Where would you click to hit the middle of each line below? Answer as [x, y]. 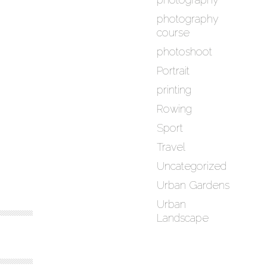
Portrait [173, 71]
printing [174, 90]
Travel [171, 147]
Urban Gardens [193, 185]
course [173, 33]
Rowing [175, 109]
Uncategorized [192, 166]
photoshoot [185, 52]
